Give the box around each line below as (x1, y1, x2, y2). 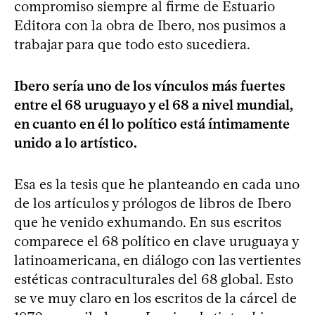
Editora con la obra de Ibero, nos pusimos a (14, 16, 286, 34)
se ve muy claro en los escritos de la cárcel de (14, 289, 297, 307)
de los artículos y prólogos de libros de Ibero (14, 194, 291, 212)
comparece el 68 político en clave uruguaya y (14, 232, 299, 250)
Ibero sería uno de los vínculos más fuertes (14, 77, 285, 94)
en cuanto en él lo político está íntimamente (14, 115, 290, 132)
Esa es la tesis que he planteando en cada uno (14, 175, 300, 193)
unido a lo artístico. (14, 134, 137, 151)
